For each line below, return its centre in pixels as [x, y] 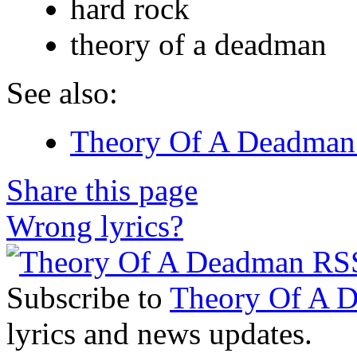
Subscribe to [88, 297]
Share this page [102, 190]
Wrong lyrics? [95, 226]
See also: [62, 92]
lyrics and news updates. [159, 333]
